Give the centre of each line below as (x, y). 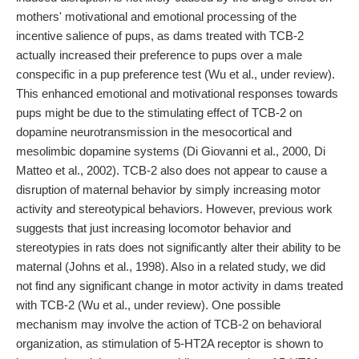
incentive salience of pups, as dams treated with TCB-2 (160, 36)
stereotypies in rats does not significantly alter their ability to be (178, 247)
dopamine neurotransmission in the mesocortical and (154, 132)
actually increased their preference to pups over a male (159, 55)
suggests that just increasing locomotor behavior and (153, 228)
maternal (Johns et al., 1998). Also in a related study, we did (171, 266)
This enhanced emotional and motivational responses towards (177, 93)
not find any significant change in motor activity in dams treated (179, 286)
